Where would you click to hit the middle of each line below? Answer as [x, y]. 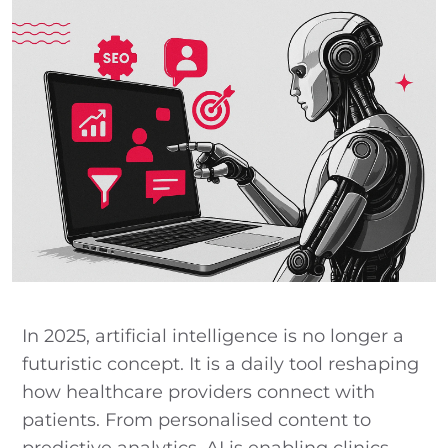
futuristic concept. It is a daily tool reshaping [220, 363]
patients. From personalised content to [196, 419]
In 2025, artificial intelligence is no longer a [213, 335]
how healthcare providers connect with [198, 391]
